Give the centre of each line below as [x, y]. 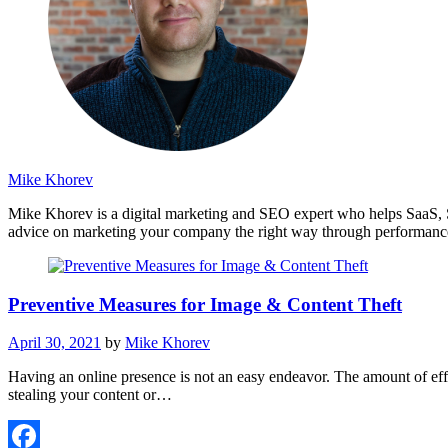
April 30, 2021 [54, 343]
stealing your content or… [90, 395]
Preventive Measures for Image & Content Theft [205, 304]
